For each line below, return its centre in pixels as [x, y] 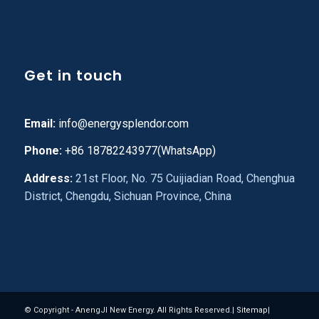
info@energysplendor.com [123, 123]
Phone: [43, 151]
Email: [40, 123]
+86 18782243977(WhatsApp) [138, 151]
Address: [48, 178]
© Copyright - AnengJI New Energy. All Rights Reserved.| [130, 310]
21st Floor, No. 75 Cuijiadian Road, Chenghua [183, 178]
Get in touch [73, 75]
